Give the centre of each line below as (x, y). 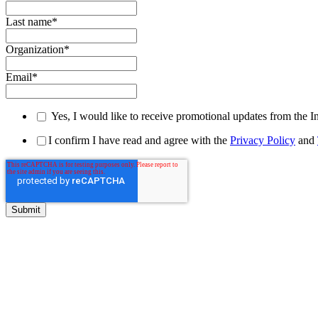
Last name (29, 22)
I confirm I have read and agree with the (139, 141)
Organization (35, 50)
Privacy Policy (263, 141)
